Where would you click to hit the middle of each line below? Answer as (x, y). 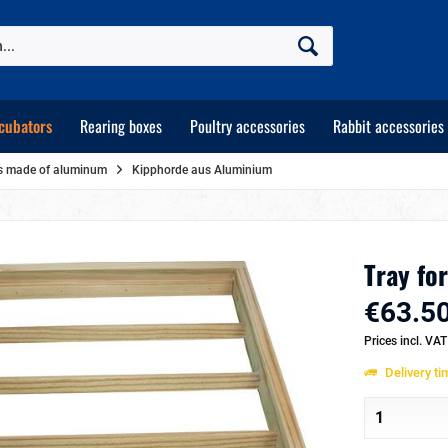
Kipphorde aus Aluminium (202, 170)
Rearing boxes (121, 126)
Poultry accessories (247, 126)
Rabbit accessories (388, 126)
